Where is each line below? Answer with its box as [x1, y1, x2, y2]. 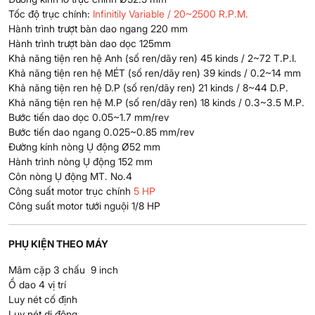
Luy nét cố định [8, 292, 80, 305]
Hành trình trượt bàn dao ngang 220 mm [8, 22, 191, 34]
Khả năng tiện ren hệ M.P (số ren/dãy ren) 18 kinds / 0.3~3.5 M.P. [8, 96, 304, 108]
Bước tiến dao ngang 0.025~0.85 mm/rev [8, 125, 194, 138]
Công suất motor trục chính [8, 184, 134, 197]
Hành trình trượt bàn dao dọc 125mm [8, 37, 171, 49]
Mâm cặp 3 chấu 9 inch [8, 263, 118, 276]
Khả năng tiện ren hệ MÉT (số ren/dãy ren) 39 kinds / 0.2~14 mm [8, 66, 301, 79]
